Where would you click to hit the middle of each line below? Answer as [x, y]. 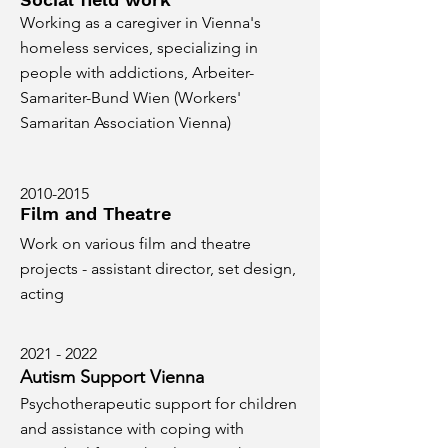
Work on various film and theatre [135, 243]
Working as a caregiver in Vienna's [140, 22]
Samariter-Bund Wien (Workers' [130, 97]
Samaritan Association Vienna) [125, 122]
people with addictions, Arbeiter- [137, 72]
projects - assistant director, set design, [158, 268]
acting [42, 293]
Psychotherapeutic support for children [158, 403]
